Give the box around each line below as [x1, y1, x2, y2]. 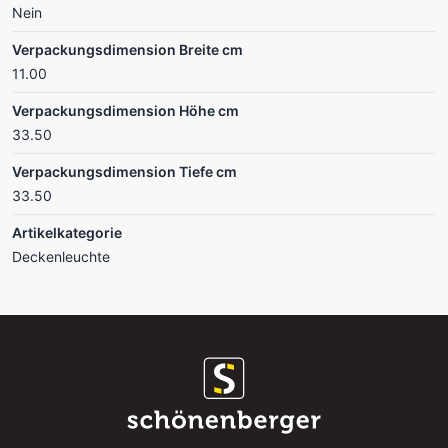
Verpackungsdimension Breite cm [12, 40, 243, 58]
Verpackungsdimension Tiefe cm [12, 162, 237, 180]
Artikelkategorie [12, 223, 122, 241]
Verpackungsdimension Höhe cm [12, 101, 239, 119]
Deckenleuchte [12, 247, 110, 265]
